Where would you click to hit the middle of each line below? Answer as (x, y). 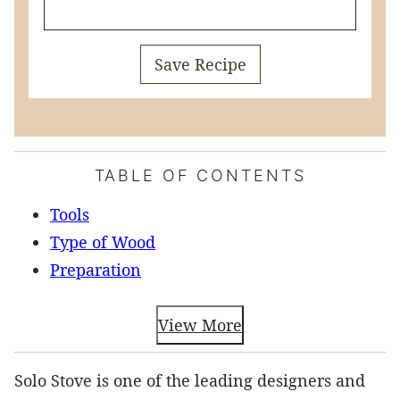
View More (200, 325)
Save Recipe (200, 64)
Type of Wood (103, 242)
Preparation (96, 269)
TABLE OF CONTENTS (200, 175)
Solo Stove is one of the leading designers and (190, 380)
